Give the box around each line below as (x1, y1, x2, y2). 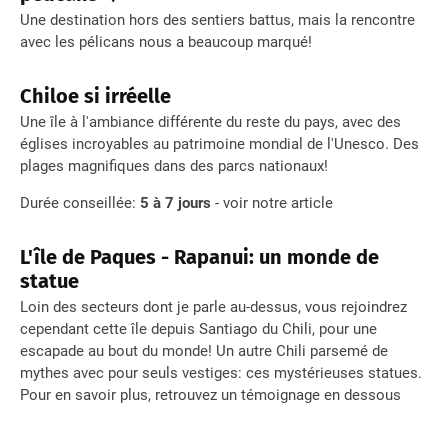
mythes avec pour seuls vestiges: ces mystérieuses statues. (20, 364, 422, 383)
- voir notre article (211, 194, 337, 213)
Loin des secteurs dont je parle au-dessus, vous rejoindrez (20, 298, 407, 317)
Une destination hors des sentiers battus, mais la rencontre (20, 11, 415, 30)
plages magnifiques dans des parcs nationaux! (20, 157, 332, 176)
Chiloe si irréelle (20, 84, 171, 109)
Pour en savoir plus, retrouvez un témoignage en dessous (20, 386, 401, 405)
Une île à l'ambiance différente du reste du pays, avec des (20, 113, 401, 132)
